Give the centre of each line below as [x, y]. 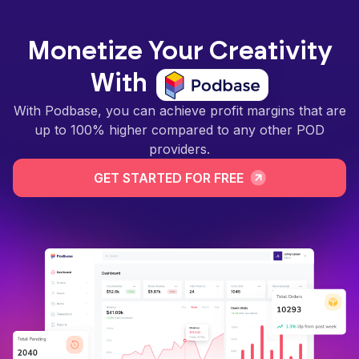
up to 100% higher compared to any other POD [179, 129]
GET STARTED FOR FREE [168, 177]
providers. [179, 149]
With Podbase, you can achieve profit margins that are [179, 110]
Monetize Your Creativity [179, 52]
